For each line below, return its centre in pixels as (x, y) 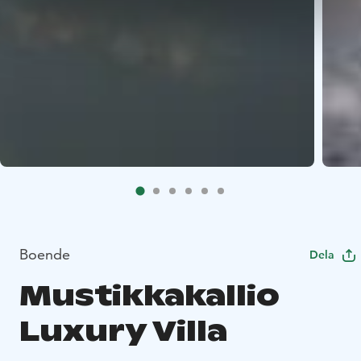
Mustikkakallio (149, 296)
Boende (45, 255)
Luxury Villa (123, 331)
